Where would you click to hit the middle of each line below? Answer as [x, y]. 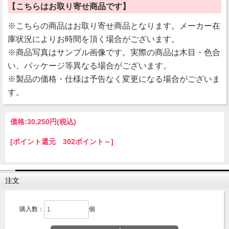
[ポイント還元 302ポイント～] [62, 142]
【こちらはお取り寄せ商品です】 [69, 7]
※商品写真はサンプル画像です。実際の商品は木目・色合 [114, 53]
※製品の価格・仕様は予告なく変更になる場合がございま [114, 79]
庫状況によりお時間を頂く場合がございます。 [94, 39]
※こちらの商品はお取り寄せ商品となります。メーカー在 [114, 26]
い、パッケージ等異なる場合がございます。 [89, 66]
